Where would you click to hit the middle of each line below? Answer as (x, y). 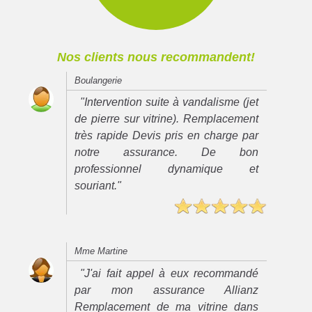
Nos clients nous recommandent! (156, 57)
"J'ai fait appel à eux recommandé (170, 274)
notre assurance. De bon (167, 153)
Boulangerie (99, 80)
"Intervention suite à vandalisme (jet (170, 102)
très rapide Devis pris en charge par (167, 136)
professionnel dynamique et (167, 169)
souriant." (98, 186)
